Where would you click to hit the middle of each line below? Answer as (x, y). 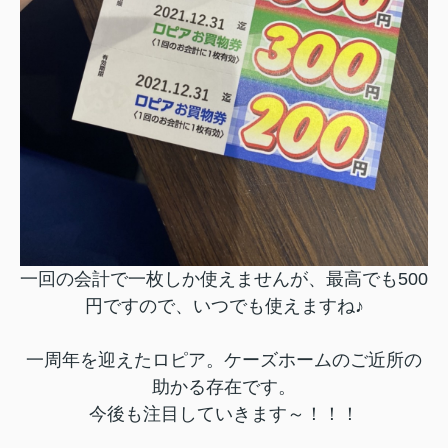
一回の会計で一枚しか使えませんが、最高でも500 (224, 279)
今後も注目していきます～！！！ (224, 414)
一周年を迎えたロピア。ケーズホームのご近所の (224, 360)
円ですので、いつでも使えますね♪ (224, 306)
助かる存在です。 (224, 387)
